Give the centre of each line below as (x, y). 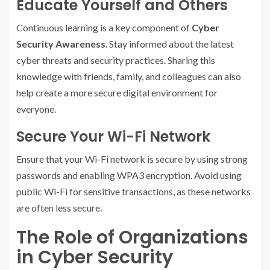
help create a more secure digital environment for (117, 93)
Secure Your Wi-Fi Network (113, 137)
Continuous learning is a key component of (104, 27)
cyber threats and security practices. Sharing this (116, 60)
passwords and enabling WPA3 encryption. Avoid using (129, 175)
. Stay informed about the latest (170, 44)
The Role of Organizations (132, 237)
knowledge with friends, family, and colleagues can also (129, 76)
